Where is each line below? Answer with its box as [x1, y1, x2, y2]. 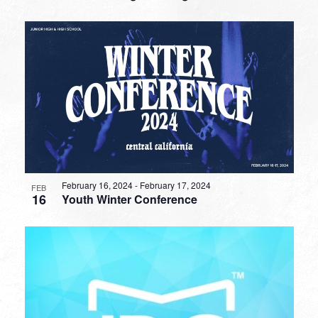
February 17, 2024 [139, 178, 211, 191]
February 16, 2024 [61, 178, 133, 191]
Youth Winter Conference [61, 190, 197, 207]
